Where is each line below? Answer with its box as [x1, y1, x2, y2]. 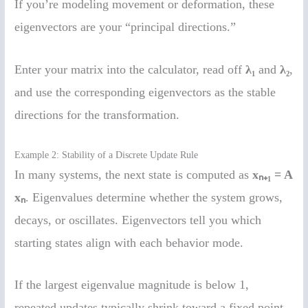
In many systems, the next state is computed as [14, 167, 253, 181]
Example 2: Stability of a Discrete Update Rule [14, 149, 199, 160]
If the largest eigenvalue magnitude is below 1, [14, 278, 250, 292]
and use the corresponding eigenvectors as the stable [14, 85, 276, 99]
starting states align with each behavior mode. [14, 235, 244, 250]
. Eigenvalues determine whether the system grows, [25, 190, 283, 204]
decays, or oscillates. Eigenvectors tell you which [14, 212, 262, 227]
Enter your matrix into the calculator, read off [14, 62, 246, 76]
